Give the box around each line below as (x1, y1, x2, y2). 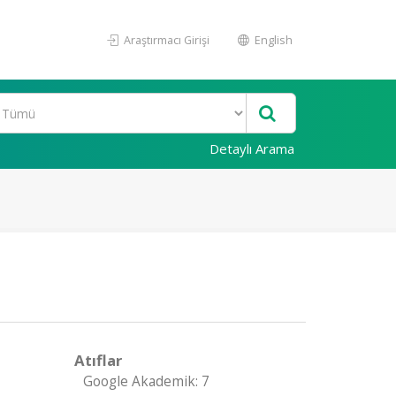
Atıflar (73, 350, 122, 370)
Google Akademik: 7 (82, 372, 209, 391)
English (252, 32, 293, 48)
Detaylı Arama (209, 140, 294, 157)
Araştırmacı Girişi (121, 32, 209, 48)
